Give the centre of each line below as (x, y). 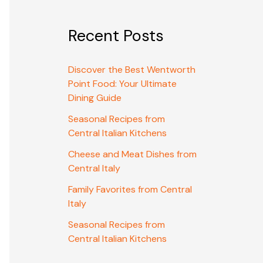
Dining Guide (95, 98)
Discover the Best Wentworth (132, 70)
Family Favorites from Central (130, 190)
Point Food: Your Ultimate (122, 84)
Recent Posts (116, 36)
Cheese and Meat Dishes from (132, 154)
